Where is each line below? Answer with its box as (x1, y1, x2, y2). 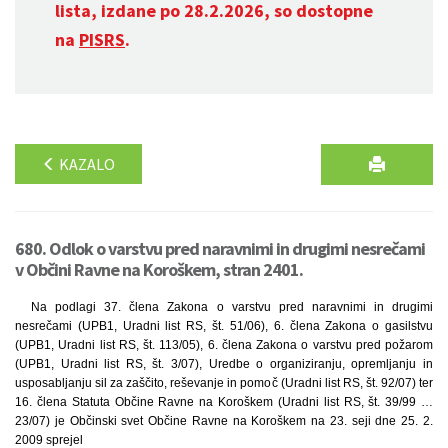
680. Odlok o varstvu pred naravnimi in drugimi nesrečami (15, 237, 425, 260)
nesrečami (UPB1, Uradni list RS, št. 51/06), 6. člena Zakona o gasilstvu (15, 319, 433, 333)
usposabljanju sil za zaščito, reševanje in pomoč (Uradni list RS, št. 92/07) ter (15, 376, 433, 390)
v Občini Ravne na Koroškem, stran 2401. (15, 258, 303, 281)
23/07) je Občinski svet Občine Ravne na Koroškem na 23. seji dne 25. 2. (15, 414, 433, 428)
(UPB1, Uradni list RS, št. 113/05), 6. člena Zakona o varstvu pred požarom (15, 338, 433, 352)
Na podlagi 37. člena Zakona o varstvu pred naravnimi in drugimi (31, 300, 433, 314)
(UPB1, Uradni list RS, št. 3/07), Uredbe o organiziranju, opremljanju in (15, 357, 433, 371)
